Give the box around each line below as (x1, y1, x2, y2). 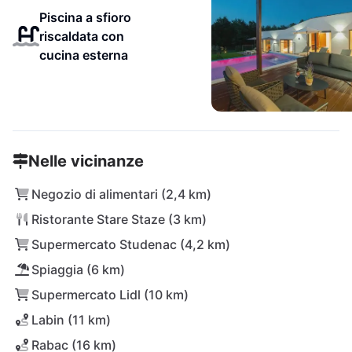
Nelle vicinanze (28, 152, 144, 170)
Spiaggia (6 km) (31, 262, 125, 277)
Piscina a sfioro (38, 9, 131, 25)
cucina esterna (38, 47, 128, 63)
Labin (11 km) (31, 312, 111, 328)
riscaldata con (38, 28, 124, 44)
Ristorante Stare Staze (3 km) (31, 211, 207, 227)
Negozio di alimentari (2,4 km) (31, 186, 211, 202)
